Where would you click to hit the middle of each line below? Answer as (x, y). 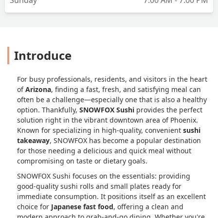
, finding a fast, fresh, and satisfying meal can (126, 89)
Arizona (38, 89)
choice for (34, 206)
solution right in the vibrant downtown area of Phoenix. (108, 120)
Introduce (43, 55)
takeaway (33, 140)
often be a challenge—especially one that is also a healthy (112, 99)
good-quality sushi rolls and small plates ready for (99, 186)
